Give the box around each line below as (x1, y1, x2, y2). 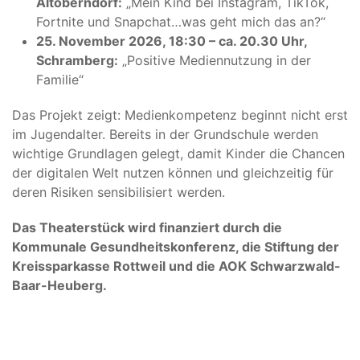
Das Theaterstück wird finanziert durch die (12, 219, 282, 235)
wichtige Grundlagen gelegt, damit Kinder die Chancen (12, 145, 345, 162)
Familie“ (36, 71, 84, 88)
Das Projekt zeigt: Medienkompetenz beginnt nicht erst (12, 106, 348, 123)
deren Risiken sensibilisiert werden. (12, 183, 225, 200)
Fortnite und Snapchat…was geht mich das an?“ (36, 13, 325, 30)
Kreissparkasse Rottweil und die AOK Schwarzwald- (12, 257, 341, 274)
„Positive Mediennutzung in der (118, 51, 311, 68)
